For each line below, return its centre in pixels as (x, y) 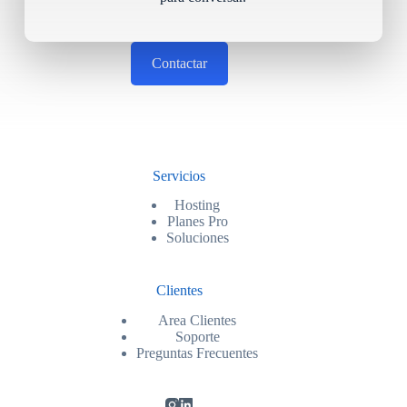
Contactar (179, 64)
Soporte (197, 337)
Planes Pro (197, 222)
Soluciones (197, 238)
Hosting (198, 205)
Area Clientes (198, 321)
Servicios (179, 175)
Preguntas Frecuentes (198, 353)
